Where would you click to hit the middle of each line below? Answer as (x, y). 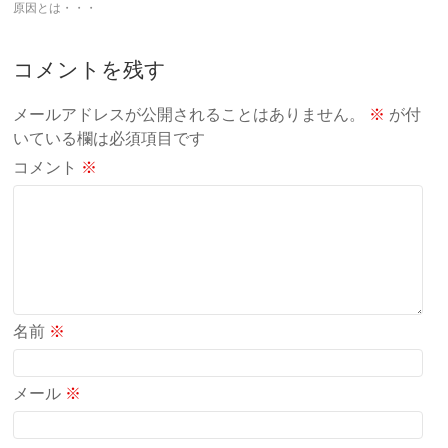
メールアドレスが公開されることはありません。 (189, 114)
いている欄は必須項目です (109, 138)
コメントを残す (90, 69)
